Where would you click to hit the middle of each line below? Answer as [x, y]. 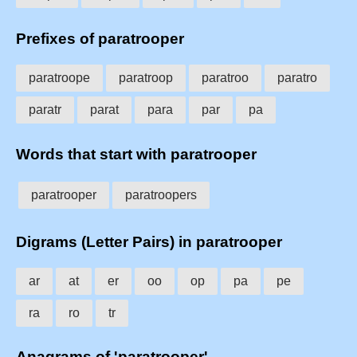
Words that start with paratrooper [136, 154]
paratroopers [161, 195]
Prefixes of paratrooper [100, 39]
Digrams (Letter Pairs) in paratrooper [149, 241]
